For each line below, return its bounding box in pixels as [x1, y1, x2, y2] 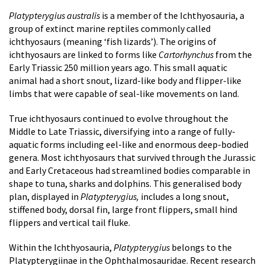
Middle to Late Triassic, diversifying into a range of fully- [9, 125, 235, 137]
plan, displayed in [9, 190, 80, 202]
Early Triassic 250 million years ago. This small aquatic [9, 62, 227, 73]
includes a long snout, [139, 190, 229, 202]
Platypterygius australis [9, 9, 102, 21]
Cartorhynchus [159, 49, 214, 60]
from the [214, 49, 252, 60]
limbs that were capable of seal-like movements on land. [9, 88, 239, 99]
